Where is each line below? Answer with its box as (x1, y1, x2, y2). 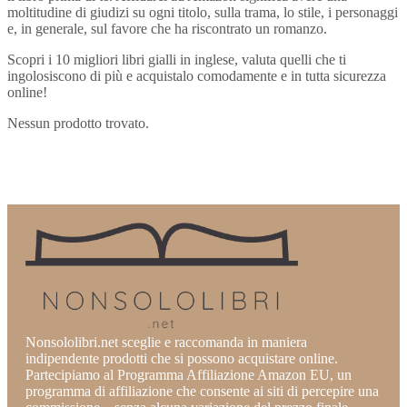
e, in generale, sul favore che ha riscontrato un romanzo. (7, 21, 327, 37)
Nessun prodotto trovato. (7, 115, 149, 132)
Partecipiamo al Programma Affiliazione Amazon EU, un (25, 367, 352, 383)
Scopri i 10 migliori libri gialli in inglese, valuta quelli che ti (7, 52, 346, 68)
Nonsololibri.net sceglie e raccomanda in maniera (25, 334, 307, 351)
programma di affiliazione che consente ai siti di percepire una (25, 383, 379, 400)
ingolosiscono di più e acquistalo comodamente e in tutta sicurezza (7, 68, 386, 84)
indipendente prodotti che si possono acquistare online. (25, 351, 338, 367)
